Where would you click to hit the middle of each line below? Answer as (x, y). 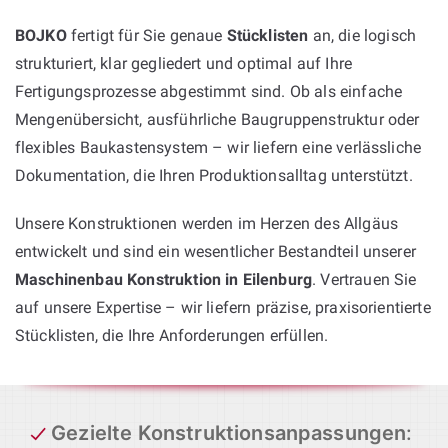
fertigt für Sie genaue (146, 35)
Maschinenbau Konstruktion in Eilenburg (164, 279)
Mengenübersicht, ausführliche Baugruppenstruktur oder (217, 119)
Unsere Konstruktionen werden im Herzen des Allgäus (207, 223)
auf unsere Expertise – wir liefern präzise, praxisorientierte (223, 307)
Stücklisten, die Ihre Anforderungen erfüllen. (172, 335)
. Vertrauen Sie (364, 279)
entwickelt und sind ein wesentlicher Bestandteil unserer (215, 251)
